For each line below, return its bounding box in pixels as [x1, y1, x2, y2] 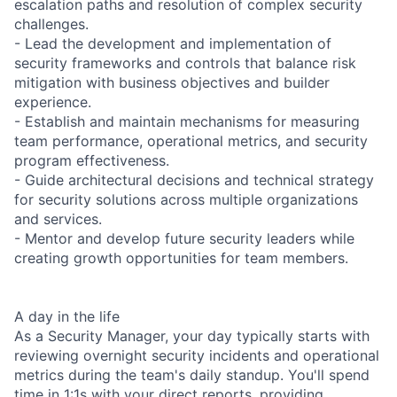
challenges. [14, 14, 89, 33]
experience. [14, 92, 91, 111]
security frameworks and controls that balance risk [14, 53, 356, 72]
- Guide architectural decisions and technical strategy [14, 170, 374, 189]
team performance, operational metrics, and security [14, 131, 368, 150]
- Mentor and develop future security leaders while [14, 229, 354, 247]
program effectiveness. [14, 151, 169, 169]
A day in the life [14, 307, 120, 325]
